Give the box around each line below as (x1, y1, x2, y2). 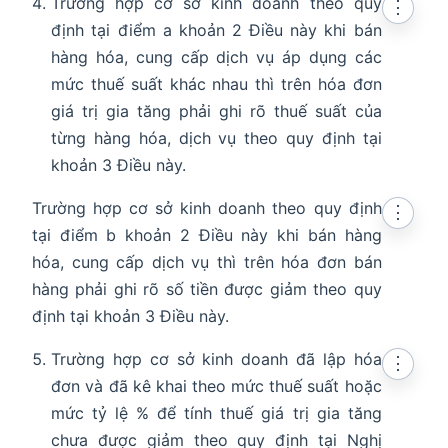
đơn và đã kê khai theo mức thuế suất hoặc (51, 376, 382, 397)
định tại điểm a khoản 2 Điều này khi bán (51, 20, 382, 41)
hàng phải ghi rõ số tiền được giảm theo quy (32, 279, 382, 300)
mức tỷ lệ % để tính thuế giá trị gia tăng (51, 403, 382, 424)
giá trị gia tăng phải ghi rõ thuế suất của (51, 101, 382, 122)
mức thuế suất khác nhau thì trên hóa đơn (51, 74, 382, 95)
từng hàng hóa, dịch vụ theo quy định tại (51, 128, 382, 149)
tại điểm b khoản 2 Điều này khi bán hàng (32, 225, 382, 246)
